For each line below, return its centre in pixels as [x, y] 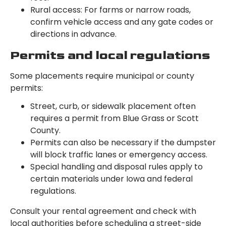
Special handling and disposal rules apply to [117, 167]
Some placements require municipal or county [102, 76]
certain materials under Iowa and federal [111, 179]
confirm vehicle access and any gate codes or [122, 22]
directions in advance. [73, 34]
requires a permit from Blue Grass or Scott [115, 119]
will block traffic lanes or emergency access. [119, 155]
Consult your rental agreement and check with [103, 211]
